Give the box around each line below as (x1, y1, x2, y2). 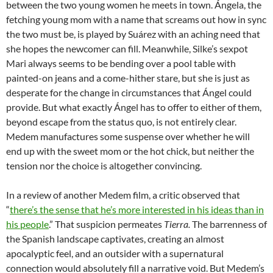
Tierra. (164, 218, 192, 230)
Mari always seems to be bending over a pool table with (6, 57, 236, 69)
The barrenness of (192, 218, 267, 230)
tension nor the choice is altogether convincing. (6, 160, 204, 172)
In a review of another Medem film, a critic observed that (6, 189, 240, 201)
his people (6, 218, 49, 230)
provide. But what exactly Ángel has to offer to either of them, (6, 101, 261, 113)
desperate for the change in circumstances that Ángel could (6, 87, 252, 99)
